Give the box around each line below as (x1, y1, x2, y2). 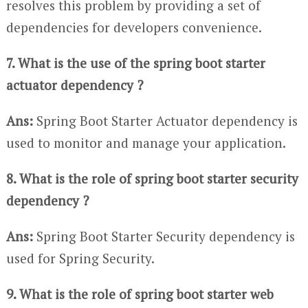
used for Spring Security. (5, 249, 155, 267)
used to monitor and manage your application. (5, 133, 286, 151)
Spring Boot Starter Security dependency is (32, 227, 295, 245)
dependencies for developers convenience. (5, 18, 262, 36)
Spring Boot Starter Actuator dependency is (32, 111, 298, 129)
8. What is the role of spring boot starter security (5, 169, 298, 187)
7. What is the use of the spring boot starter (5, 54, 265, 71)
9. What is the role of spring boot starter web (5, 285, 274, 302)
